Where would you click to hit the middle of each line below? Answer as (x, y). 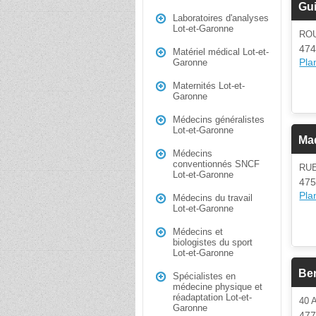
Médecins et (198, 232)
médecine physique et (218, 287)
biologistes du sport (213, 242)
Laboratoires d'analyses (221, 18)
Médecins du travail (213, 198)
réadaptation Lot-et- (212, 297)
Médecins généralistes (219, 120)
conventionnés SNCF (216, 164)
